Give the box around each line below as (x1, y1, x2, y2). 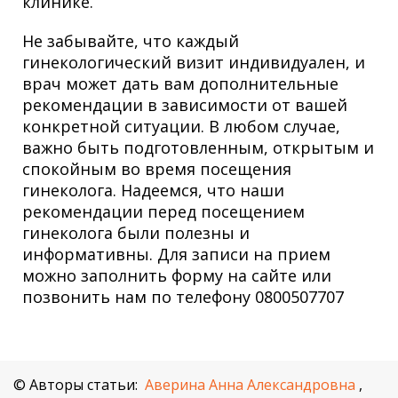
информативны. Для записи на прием (22, 243, 330, 265)
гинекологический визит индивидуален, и (22, 51, 365, 73)
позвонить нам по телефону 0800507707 (22, 285, 344, 307)
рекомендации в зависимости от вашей (22, 93, 347, 115)
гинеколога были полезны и (22, 221, 250, 243)
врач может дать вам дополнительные (22, 72, 338, 94)
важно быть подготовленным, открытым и (22, 136, 374, 158)
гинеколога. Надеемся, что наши (22, 179, 284, 201)
